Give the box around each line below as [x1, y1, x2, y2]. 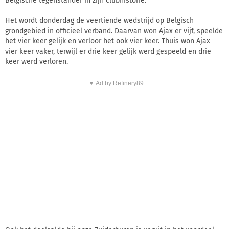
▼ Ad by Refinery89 [88, 80, 144, 87]
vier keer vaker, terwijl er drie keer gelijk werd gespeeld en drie [5, 47, 211, 56]
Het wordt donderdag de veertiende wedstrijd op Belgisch [5, 16, 194, 26]
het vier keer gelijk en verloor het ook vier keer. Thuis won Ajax [5, 37, 210, 46]
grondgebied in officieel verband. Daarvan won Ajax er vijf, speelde [5, 27, 223, 36]
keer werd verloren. [5, 57, 68, 66]
